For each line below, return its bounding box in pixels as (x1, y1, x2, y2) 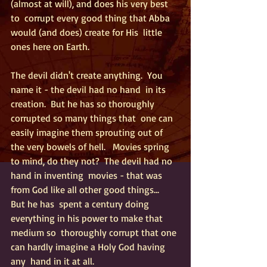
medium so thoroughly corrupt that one (11, 226, 179, 238)
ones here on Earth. (11, 41, 92, 52)
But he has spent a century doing (11, 198, 151, 210)
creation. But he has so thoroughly (11, 98, 157, 110)
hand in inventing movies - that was (11, 169, 164, 181)
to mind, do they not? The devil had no (11, 155, 175, 167)
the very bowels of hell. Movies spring (11, 141, 172, 153)
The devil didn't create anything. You (11, 69, 165, 81)
